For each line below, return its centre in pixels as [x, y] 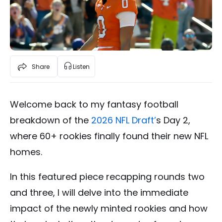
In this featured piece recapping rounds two [107, 177]
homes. [26, 152]
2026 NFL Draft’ [124, 120]
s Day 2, [173, 120]
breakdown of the [51, 120]
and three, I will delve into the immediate [99, 193]
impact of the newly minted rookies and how [109, 209]
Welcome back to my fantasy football [94, 105]
